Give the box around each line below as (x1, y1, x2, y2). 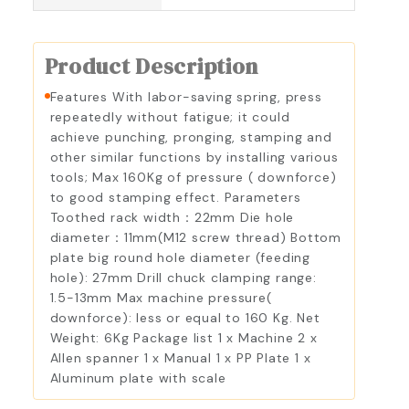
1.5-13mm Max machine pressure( (49, 289, 272, 307)
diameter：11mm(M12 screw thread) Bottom (49, 229, 341, 246)
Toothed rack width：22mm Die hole (49, 209, 295, 226)
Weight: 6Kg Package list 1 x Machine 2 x (49, 330, 318, 347)
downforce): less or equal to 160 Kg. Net (49, 309, 320, 327)
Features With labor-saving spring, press (49, 89, 322, 106)
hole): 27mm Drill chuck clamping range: (49, 269, 317, 287)
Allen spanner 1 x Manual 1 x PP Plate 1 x (49, 350, 311, 367)
